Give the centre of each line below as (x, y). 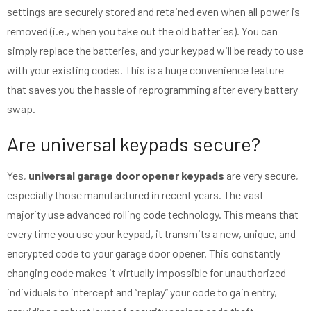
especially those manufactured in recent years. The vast (135, 195)
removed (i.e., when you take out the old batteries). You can (142, 31)
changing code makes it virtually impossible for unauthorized (146, 273)
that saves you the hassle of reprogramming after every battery (152, 90)
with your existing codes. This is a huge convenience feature (145, 70)
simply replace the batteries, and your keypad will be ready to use (155, 51)
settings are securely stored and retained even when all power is (153, 12)
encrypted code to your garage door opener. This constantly (144, 253)
